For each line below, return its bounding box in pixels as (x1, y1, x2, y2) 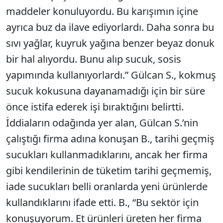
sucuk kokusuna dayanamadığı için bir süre (6, 84, 205, 98)
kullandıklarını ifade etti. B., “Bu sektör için (6, 196, 199, 209)
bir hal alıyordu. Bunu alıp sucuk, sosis (6, 52, 181, 66)
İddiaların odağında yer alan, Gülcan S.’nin (6, 116, 198, 129)
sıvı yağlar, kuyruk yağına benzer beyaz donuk (6, 36, 215, 50)
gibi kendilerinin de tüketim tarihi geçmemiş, (6, 164, 212, 177)
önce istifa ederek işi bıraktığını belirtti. (6, 100, 184, 113)
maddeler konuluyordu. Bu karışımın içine (6, 4, 198, 18)
